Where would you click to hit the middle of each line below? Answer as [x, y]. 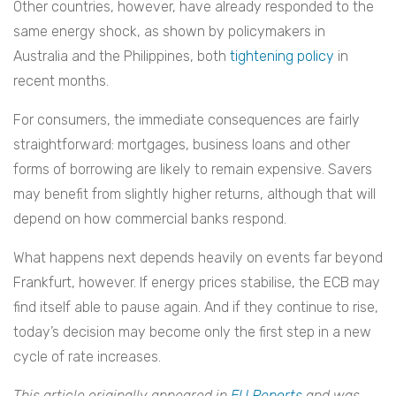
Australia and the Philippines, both [122, 57]
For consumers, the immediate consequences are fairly [187, 120]
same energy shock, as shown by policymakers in [169, 32]
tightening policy [282, 57]
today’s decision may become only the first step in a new [192, 332]
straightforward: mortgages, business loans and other [182, 145]
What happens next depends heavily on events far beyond [198, 258]
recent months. [61, 81]
